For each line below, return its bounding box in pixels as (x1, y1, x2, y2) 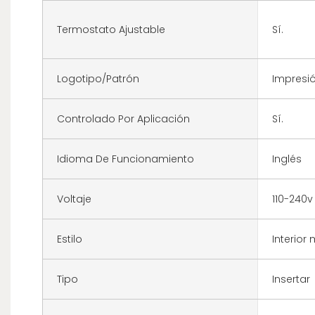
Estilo (57, 231, 82, 246)
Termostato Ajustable (57, 22, 165, 37)
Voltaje (57, 191, 91, 206)
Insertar (271, 271, 310, 286)
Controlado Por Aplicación (57, 111, 190, 126)
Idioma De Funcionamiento (57, 151, 194, 166)
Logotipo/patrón (57, 71, 139, 86)
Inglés (271, 151, 302, 166)
